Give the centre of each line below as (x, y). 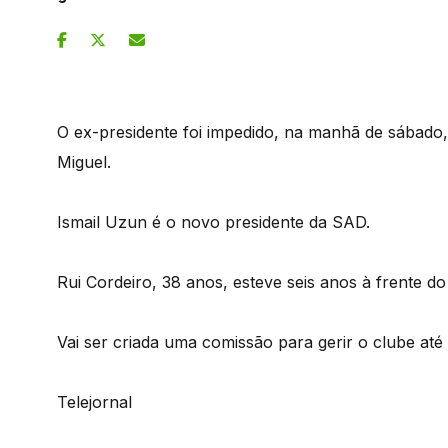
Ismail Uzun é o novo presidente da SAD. (213, 221)
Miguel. (84, 161)
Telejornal (94, 401)
